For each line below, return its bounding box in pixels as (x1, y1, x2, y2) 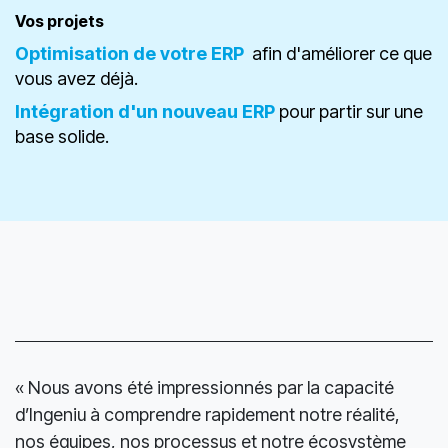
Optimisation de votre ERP (15, 115, 244, 137)
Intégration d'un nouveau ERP (15, 173, 275, 195)
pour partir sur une (275, 173, 423, 195)
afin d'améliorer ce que (248, 115, 432, 137)
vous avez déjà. (15, 140, 138, 162)
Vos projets (15, 83, 107, 104)
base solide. (15, 198, 109, 220)
